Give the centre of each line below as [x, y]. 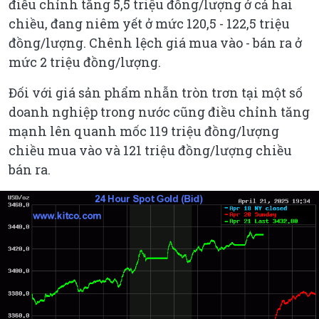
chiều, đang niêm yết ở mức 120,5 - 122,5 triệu [149, 23]
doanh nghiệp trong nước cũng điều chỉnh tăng [159, 111]
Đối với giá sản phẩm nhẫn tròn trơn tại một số [156, 92]
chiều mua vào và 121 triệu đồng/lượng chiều [150, 150]
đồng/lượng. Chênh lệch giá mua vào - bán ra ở [155, 42]
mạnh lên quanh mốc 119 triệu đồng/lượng [144, 131]
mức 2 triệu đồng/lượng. [85, 62]
